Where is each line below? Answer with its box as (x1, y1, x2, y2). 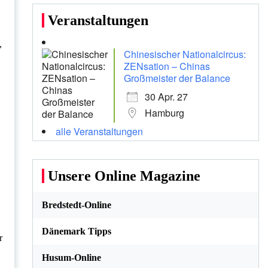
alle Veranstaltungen (55, 124, 143, 139)
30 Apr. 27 (144, 90, 188, 104)
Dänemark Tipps (41, 226, 111, 237)
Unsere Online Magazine (47, 168, 200, 184)
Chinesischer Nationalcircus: (123, 47, 246, 62)
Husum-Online (41, 252, 101, 263)
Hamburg (144, 106, 184, 120)
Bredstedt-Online (41, 200, 111, 211)
